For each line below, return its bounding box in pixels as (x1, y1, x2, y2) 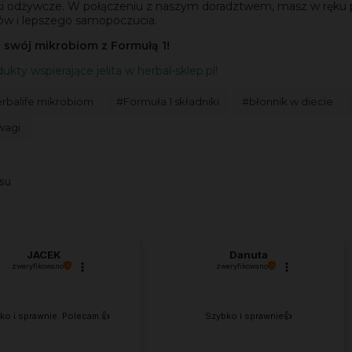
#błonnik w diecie (242, 95, 333, 108)
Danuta (229, 247, 268, 261)
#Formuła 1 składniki (116, 95, 219, 108)
